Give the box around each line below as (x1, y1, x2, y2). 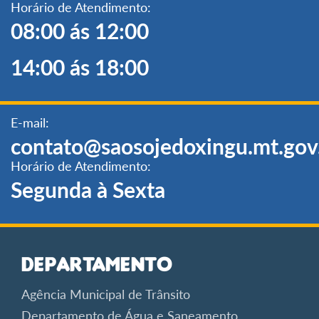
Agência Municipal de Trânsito (21, 286, 190, 302)
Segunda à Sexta (11, 176, 165, 202)
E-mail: (11, 114, 49, 130)
